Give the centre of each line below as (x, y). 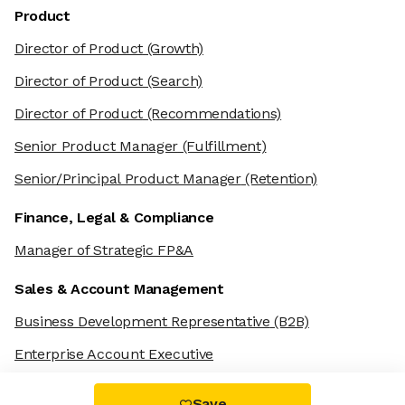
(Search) (173, 81)
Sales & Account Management (119, 289)
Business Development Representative (142, 322)
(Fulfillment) (222, 146)
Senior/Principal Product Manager (128, 179)
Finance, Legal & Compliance (114, 218)
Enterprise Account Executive (114, 354)
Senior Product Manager (96, 146)
